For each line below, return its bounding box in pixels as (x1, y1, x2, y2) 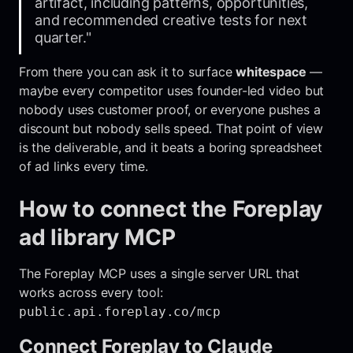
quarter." (35, 28, 91, 46)
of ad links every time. (19, 158, 148, 174)
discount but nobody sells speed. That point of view (19, 120, 323, 136)
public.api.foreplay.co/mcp (19, 303, 221, 319)
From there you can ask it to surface (19, 63, 236, 80)
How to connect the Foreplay (19, 195, 323, 222)
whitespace (236, 63, 307, 80)
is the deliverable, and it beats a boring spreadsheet (19, 139, 322, 155)
